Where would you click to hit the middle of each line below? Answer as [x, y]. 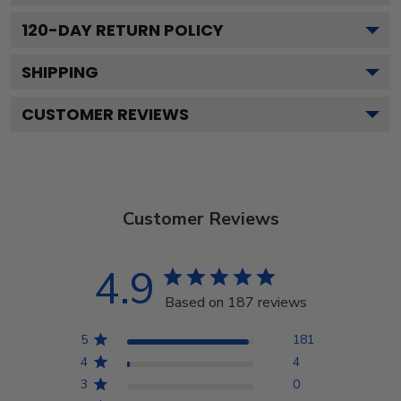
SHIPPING [60, 72]
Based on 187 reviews [236, 302]
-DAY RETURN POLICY [136, 30]
